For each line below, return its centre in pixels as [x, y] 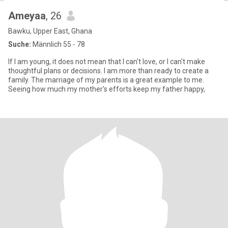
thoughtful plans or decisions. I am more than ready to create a [108, 71]
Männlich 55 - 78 [58, 44]
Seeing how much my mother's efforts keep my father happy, [107, 89]
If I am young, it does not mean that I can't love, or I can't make [107, 62]
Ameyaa [27, 16]
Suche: [20, 44]
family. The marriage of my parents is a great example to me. [106, 80]
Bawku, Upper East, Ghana [50, 31]
